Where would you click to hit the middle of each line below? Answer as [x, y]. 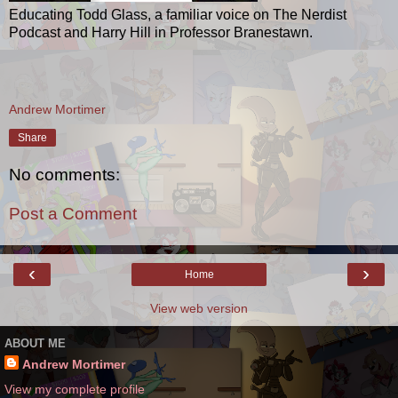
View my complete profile [75, 389]
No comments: [64, 175]
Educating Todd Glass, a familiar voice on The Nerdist [178, 14]
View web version [199, 309]
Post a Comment [73, 214]
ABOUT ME [35, 343]
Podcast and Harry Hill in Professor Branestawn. [161, 32]
